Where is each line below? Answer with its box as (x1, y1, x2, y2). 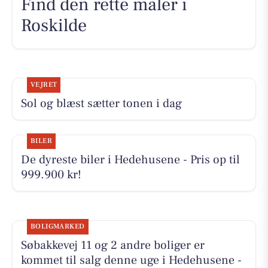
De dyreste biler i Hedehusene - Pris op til (20, 152, 240, 168)
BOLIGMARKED (30, 222, 85, 232)
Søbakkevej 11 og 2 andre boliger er (20, 237, 205, 254)
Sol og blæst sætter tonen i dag (20, 96, 182, 112)
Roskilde (20, 13, 87, 37)
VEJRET (30, 80, 57, 90)
